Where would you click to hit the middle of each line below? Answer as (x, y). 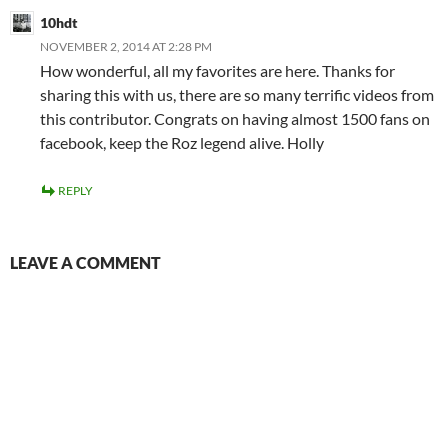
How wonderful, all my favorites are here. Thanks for (217, 71)
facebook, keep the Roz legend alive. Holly (182, 143)
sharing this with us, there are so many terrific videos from (237, 95)
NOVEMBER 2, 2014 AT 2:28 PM (126, 47)
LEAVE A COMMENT (85, 263)
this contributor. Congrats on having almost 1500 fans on (235, 119)
